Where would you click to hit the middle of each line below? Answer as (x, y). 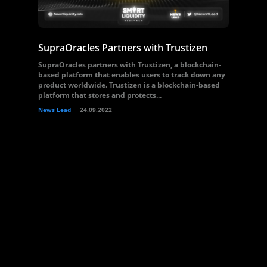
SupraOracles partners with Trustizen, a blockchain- (130, 65)
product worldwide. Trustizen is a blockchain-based (129, 85)
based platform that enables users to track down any (132, 75)
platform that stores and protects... (100, 95)
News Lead (55, 110)
